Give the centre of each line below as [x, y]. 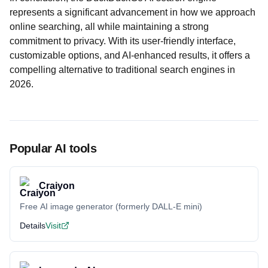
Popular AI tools [53, 148]
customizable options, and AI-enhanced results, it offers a [130, 55]
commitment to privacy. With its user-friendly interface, [123, 41]
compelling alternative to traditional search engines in [122, 70]
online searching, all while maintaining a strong [109, 27]
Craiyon [57, 186]
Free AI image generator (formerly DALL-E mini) [111, 206]
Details [33, 226]
